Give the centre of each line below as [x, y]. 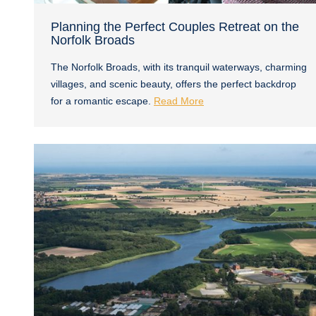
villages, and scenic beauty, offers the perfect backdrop [174, 84]
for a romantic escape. [102, 101]
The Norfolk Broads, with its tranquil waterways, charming [179, 67]
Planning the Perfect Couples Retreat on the [175, 26]
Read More [179, 101]
